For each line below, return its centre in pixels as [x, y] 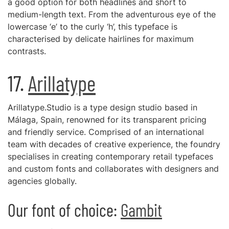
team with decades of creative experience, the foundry [114, 144]
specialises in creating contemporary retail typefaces [110, 156]
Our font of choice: [64, 210]
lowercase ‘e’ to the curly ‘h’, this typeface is [93, 27]
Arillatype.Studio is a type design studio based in [102, 107]
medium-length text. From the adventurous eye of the [112, 14]
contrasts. [27, 51]
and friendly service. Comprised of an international [106, 132]
